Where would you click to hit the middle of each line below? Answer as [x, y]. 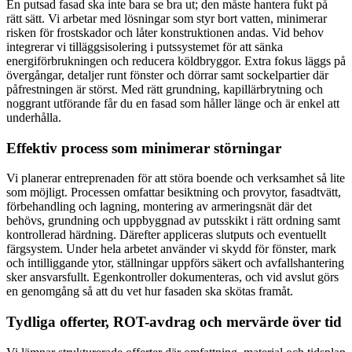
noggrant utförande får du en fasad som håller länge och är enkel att [173, 103]
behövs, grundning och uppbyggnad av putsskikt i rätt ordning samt [173, 221]
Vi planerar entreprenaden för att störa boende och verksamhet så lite [176, 178]
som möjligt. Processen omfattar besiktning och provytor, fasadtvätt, [174, 192]
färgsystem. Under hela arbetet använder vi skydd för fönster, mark [171, 249]
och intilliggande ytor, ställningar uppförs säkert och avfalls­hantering [175, 263]
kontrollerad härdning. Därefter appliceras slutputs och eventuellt [166, 235]
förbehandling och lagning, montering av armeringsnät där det [159, 207]
